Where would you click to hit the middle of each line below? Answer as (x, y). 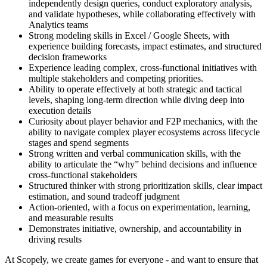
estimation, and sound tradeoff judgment (104, 196)
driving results (55, 239)
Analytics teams (58, 24)
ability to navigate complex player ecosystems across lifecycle (144, 132)
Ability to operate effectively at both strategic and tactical (135, 89)
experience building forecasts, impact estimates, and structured (145, 46)
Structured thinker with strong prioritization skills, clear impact (145, 185)
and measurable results (71, 218)
